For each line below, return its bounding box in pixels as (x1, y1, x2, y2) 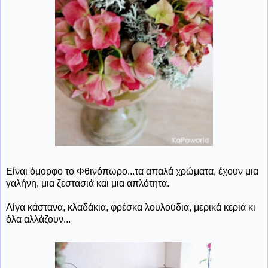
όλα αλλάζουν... (6, 214, 71, 224)
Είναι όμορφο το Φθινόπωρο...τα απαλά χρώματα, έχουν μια (6, 166, 258, 176)
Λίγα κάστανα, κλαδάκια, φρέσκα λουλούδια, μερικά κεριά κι (6, 202, 255, 212)
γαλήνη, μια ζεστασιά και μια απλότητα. (6, 178, 169, 188)
